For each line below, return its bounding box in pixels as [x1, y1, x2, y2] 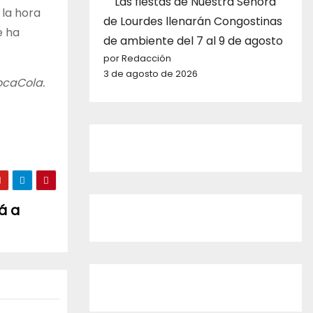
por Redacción [103, 51, 171, 65]
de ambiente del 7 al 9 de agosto [103, 32, 283, 49]
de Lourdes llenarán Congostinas [103, 13, 282, 29]
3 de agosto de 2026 [103, 66, 198, 80]
